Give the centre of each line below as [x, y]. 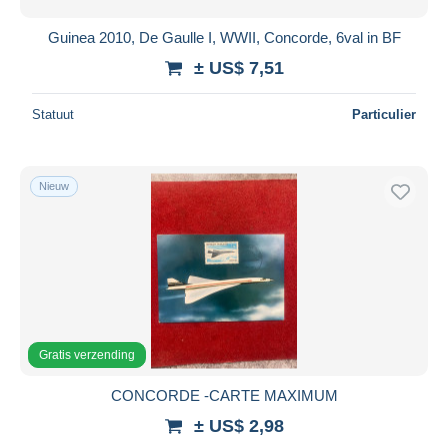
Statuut [53, 114]
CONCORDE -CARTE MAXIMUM [224, 395]
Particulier [384, 114]
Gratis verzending [87, 354]
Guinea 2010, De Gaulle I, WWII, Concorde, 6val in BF [224, 37]
